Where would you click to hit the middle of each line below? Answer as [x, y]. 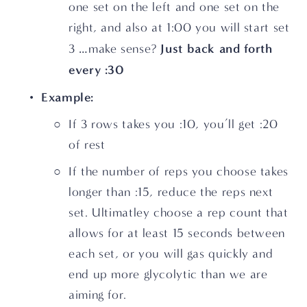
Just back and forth [217, 48]
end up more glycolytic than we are [168, 274]
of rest [87, 145]
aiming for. [98, 295]
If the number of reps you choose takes [179, 171]
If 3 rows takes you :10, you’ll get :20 [173, 124]
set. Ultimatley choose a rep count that [179, 212]
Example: [68, 97]
